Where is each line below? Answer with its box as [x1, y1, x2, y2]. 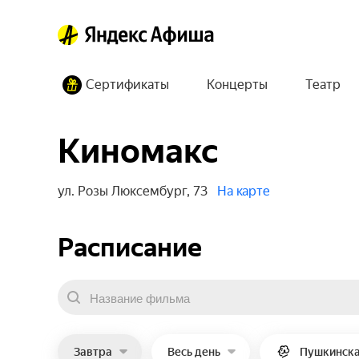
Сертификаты [86, 77, 169, 92]
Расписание [58, 232, 202, 263]
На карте [217, 184, 270, 199]
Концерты [207, 77, 268, 92]
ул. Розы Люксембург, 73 [58, 184, 208, 199]
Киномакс [58, 131, 219, 171]
